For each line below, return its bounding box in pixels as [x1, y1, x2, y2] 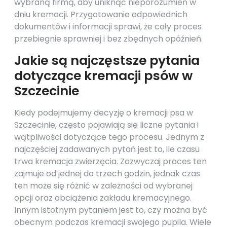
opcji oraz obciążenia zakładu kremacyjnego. [14, 192, 192, 204]
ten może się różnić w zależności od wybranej [14, 180, 193, 192]
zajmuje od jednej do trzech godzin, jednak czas [14, 168, 200, 179]
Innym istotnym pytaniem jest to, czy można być [14, 204, 207, 216]
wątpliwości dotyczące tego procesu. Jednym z [14, 131, 204, 143]
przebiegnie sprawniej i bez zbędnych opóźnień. [14, 33, 203, 45]
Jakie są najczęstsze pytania [14, 52, 200, 69]
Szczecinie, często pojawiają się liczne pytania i [14, 119, 199, 131]
